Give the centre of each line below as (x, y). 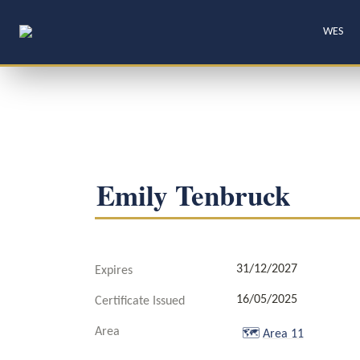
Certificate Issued (140, 301)
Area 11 (283, 334)
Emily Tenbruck (193, 195)
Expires (114, 271)
